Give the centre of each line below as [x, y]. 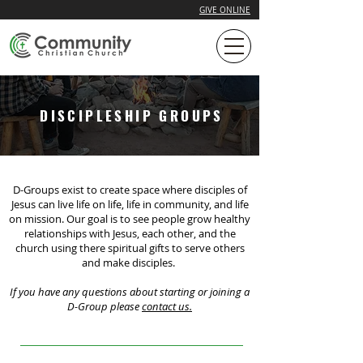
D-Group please [105, 306]
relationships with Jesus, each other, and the [130, 233]
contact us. [167, 306]
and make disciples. [130, 263]
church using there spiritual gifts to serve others [130, 248]
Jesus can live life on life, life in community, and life [130, 204]
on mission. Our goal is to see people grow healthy [130, 219]
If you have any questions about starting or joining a [130, 292]
